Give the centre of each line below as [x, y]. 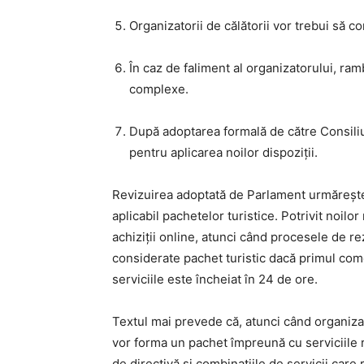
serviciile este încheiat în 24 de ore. [215, 279]
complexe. [159, 89]
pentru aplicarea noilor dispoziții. [223, 153]
